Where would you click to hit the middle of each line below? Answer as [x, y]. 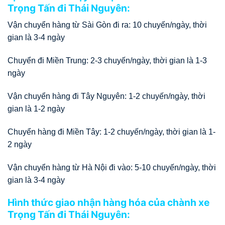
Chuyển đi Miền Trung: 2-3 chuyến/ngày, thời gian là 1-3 [107, 61]
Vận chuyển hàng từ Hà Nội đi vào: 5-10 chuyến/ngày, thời [112, 167]
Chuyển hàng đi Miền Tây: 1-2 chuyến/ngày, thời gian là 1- [111, 132]
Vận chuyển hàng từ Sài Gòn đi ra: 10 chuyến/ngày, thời [107, 25]
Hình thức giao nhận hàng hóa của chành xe [108, 203]
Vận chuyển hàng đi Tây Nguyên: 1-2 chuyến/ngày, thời [106, 96]
